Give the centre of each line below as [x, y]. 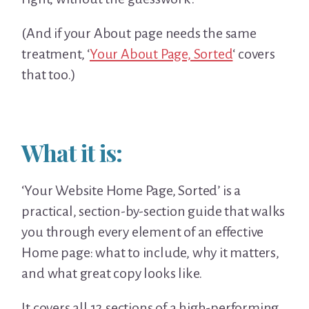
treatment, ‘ [56, 53]
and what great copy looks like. [112, 273]
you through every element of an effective [143, 231]
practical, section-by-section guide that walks [153, 211]
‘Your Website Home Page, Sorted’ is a [131, 190]
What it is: [72, 152]
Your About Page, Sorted [161, 53]
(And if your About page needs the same [139, 33]
